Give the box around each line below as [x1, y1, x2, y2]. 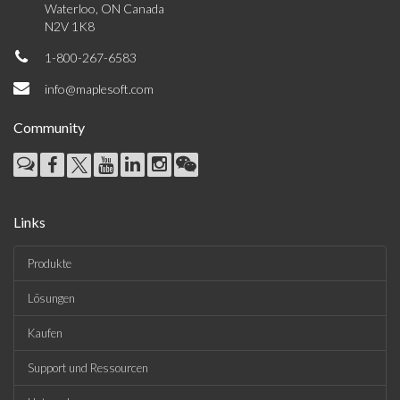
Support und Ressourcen [28, 361, 148, 375]
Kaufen [28, 326, 62, 340]
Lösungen [28, 291, 75, 305]
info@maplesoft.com [45, 81, 154, 96]
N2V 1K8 [45, 19, 95, 34]
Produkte [28, 256, 71, 271]
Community [13, 119, 85, 136]
